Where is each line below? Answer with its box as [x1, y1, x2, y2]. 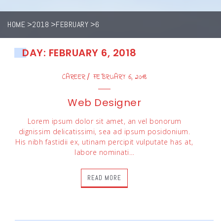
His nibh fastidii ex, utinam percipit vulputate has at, [15, 137, 193, 147]
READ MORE [87, 174, 121, 182]
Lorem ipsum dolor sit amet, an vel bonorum [27, 116, 182, 126]
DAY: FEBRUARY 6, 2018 [22, 46, 137, 60]
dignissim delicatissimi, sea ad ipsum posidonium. [18, 127, 190, 136]
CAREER [62, 72, 86, 82]
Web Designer [68, 96, 141, 110]
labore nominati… [74, 147, 134, 157]
